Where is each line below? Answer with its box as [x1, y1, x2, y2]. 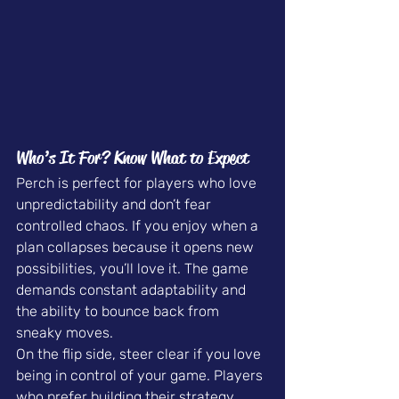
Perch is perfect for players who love [16, 175, 260, 192]
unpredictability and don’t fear [16, 196, 215, 214]
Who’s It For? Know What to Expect [16, 147, 248, 170]
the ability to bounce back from [16, 303, 223, 321]
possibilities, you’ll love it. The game [16, 260, 252, 278]
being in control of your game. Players [16, 367, 266, 385]
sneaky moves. [16, 324, 113, 342]
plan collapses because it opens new [16, 239, 257, 256]
